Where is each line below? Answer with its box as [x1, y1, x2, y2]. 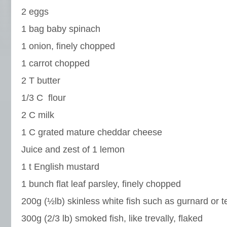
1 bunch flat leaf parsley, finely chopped [21, 179, 181, 189]
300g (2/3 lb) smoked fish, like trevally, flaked [21, 213, 203, 223]
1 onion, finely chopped [21, 41, 115, 51]
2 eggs [21, 7, 49, 17]
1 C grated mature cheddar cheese [21, 127, 162, 137]
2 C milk [21, 110, 54, 120]
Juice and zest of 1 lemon [21, 144, 125, 155]
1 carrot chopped [21, 58, 90, 68]
